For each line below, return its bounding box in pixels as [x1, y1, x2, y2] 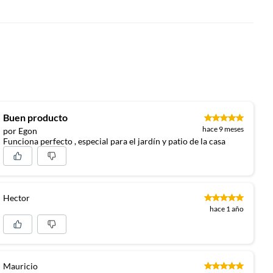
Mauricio [3, 260, 38, 271]
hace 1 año [210, 204, 244, 213]
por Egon [3, 125, 38, 136]
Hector [3, 192, 30, 203]
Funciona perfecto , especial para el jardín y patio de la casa [3, 135, 226, 146]
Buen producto [3, 111, 68, 123]
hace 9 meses [202, 124, 244, 133]
